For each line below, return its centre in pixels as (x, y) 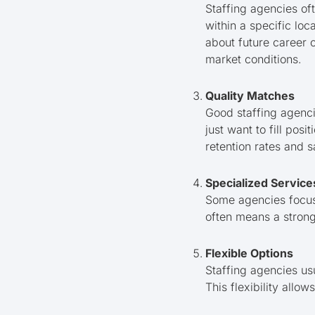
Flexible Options (249, 253)
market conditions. (253, 59)
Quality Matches (250, 95)
